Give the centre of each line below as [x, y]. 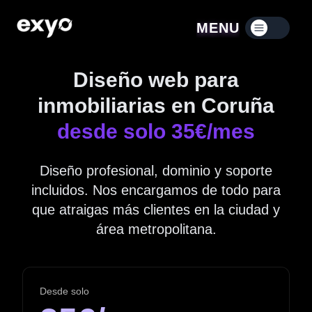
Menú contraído [234, 35]
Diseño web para [156, 80]
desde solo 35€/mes [156, 131]
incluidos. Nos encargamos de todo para [156, 190]
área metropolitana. [156, 229]
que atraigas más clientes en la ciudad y [156, 210]
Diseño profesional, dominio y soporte [156, 171]
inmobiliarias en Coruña [156, 106]
